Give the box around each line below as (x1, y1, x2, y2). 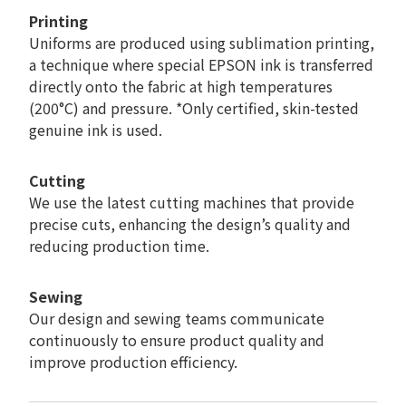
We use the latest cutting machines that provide (29, 191, 354, 214)
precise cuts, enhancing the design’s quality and (29, 213, 351, 236)
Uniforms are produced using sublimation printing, (29, 32, 374, 54)
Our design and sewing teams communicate (29, 307, 324, 330)
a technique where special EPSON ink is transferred (29, 53, 373, 76)
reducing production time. (29, 235, 209, 257)
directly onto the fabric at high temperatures (29, 75, 333, 98)
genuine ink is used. (29, 119, 162, 141)
